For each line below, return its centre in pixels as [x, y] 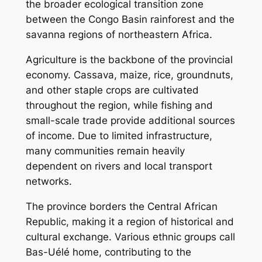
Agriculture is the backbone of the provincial [129, 60]
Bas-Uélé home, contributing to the [108, 252]
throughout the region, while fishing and [119, 106]
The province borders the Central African [121, 207]
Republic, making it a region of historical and [130, 222]
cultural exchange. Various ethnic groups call [130, 237]
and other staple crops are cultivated [112, 90]
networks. [49, 182]
